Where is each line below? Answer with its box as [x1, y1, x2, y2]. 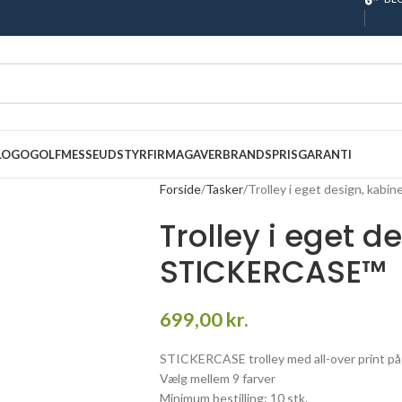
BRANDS [223, 147, 272, 162]
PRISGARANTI [272, 147, 352, 162]
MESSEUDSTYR [61, 147, 147, 162]
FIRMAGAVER [147, 147, 223, 162]
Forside [159, 181, 201, 197]
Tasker [205, 181, 243, 197]
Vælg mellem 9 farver [159, 371, 275, 386]
